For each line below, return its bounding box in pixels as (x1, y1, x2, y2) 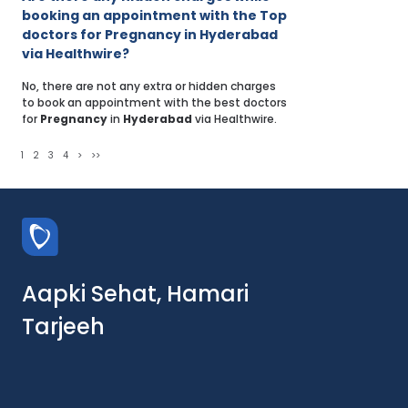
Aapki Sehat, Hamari (22, 279, 249, 310)
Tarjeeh (22, 311, 105, 342)
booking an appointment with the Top (22, 6, 287, 25)
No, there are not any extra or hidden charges (22, 78, 276, 95)
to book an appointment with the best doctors (22, 95, 287, 111)
